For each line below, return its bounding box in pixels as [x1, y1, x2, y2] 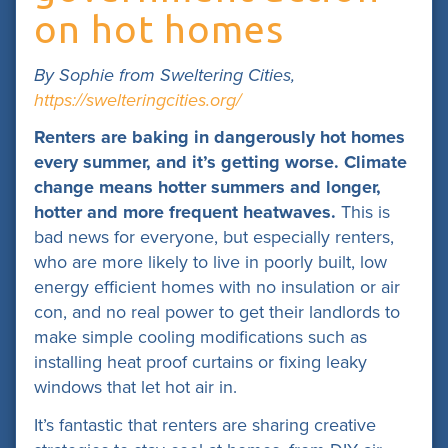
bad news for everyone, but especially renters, [34, 226, 394, 248]
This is [341, 201, 390, 223]
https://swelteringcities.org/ [34, 88, 241, 111]
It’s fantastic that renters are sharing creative [34, 413, 376, 436]
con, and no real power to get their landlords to [34, 301, 400, 323]
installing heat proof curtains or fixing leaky [34, 351, 367, 373]
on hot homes [34, 8, 284, 50]
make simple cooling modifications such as [34, 326, 367, 348]
